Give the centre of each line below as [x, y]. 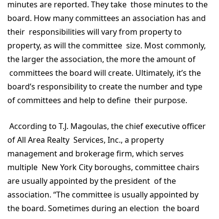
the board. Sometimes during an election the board [103, 208]
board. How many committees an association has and [107, 18]
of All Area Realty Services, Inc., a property [86, 140]
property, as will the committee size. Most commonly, [107, 45]
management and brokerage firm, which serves [96, 153]
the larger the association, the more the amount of [101, 59]
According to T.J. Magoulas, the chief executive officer [107, 126]
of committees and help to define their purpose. [99, 100]
